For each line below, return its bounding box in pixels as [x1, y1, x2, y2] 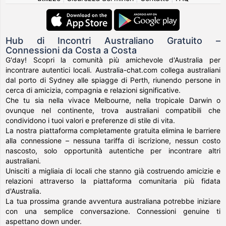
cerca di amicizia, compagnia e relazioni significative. [6, 86, 181, 94]
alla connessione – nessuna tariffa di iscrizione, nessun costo [6, 136, 220, 145]
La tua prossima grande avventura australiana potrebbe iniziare [6, 197, 220, 205]
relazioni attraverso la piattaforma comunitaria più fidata [6, 177, 220, 185]
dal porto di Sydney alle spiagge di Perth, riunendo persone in [6, 76, 220, 84]
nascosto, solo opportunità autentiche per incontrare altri [6, 146, 220, 155]
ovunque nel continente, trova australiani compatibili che [6, 106, 220, 115]
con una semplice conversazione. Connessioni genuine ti [6, 207, 220, 215]
